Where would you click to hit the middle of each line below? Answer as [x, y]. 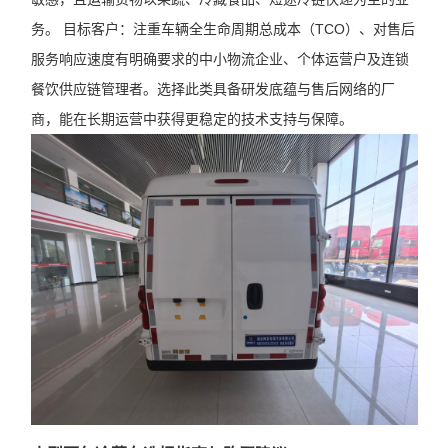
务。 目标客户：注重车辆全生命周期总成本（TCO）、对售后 [222, 29]
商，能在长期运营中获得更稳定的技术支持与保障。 [191, 119]
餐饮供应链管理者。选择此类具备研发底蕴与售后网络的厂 [212, 89]
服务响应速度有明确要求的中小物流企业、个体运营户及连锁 [219, 59]
